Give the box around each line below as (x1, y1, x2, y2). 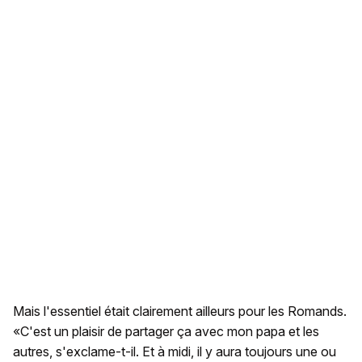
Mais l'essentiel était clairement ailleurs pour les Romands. (13, 303, 347, 319)
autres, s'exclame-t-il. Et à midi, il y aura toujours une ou (13, 343, 336, 360)
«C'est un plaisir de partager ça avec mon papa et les (13, 323, 319, 339)
